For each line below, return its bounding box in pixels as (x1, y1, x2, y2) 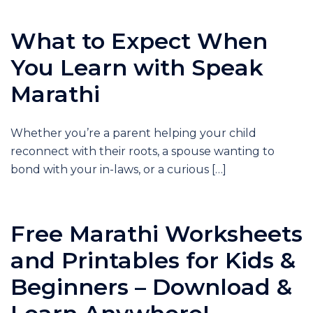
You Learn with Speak (10, 54, 263, 81)
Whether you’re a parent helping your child (10, 126, 256, 140)
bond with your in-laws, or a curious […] (10, 163, 226, 176)
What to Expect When (10, 27, 268, 54)
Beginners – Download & (10, 273, 292, 300)
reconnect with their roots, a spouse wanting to (10, 145, 275, 158)
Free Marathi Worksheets (10, 220, 303, 247)
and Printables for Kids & (10, 247, 296, 274)
